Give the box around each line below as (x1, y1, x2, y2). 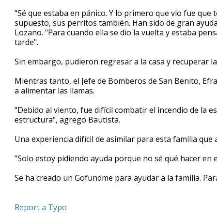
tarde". (15, 37, 38, 48)
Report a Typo (15, 202, 67, 213)
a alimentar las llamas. (15, 85, 94, 96)
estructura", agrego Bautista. (15, 114, 120, 125)
